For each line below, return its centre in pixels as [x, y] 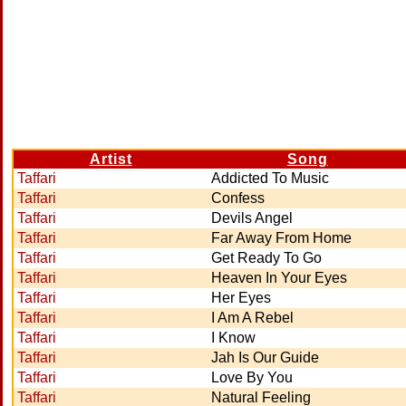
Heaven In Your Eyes [279, 278]
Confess [238, 198]
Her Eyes [241, 298]
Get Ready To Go [266, 258]
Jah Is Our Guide [265, 358]
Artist [111, 159]
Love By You [252, 377]
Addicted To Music [270, 178]
